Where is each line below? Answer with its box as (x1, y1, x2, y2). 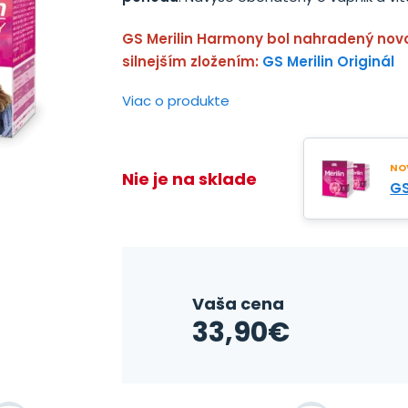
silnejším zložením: (122, 52, 260, 71)
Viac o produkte (122, 91, 230, 110)
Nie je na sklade (122, 167, 258, 190)
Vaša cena (192, 292, 285, 315)
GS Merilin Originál (262, 52, 395, 71)
